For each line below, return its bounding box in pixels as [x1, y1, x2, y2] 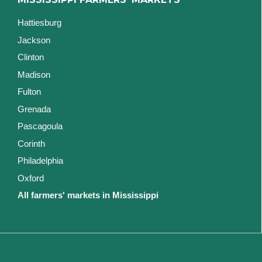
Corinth [18, 138, 45, 149]
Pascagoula [18, 121, 63, 132]
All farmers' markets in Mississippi [18, 190, 158, 201]
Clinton [18, 52, 44, 63]
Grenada [18, 104, 51, 114]
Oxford [18, 173, 44, 183]
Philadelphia [18, 156, 63, 166]
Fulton [18, 87, 41, 97]
